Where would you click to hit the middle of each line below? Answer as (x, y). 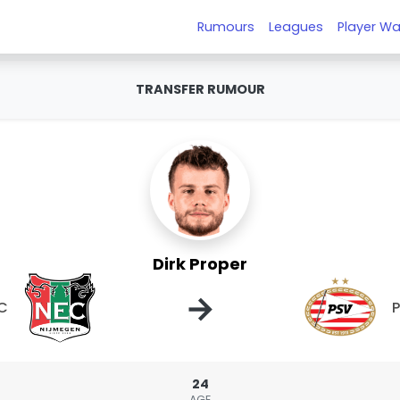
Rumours (226, 26)
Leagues (296, 26)
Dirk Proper (200, 264)
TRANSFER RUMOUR (200, 89)
